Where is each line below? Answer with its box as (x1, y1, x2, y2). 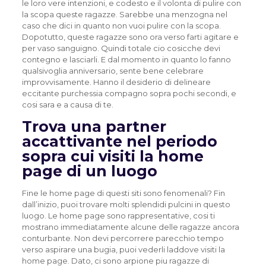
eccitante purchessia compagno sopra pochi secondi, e (21, 88, 236, 98)
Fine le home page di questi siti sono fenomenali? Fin (21, 188, 225, 198)
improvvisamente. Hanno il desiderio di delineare (21, 77, 211, 87)
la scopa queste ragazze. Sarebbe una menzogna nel (21, 9, 227, 19)
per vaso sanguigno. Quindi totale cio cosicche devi (21, 43, 220, 53)
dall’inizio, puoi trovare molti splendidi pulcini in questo (21, 199, 230, 209)
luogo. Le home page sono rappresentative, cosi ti (21, 211, 215, 220)
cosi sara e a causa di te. (21, 100, 113, 109)
